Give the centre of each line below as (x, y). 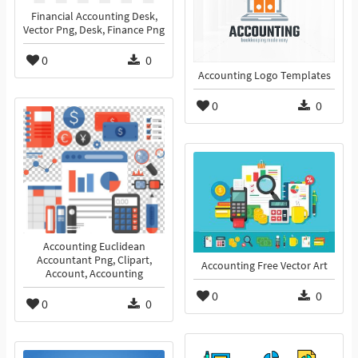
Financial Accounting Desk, (94, 17)
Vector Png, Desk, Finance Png (94, 30)
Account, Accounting (94, 274)
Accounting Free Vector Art (264, 266)
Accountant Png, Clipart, (94, 261)
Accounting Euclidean (94, 247)
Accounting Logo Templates (264, 76)
